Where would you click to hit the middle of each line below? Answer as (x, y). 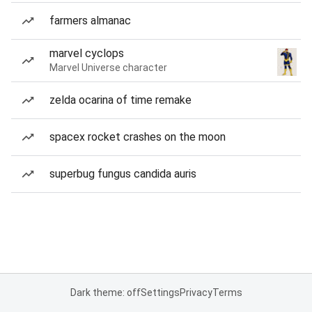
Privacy (196, 292)
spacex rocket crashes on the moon (138, 137)
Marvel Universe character (108, 68)
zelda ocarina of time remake (120, 100)
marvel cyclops (87, 53)
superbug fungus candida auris (123, 174)
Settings (160, 292)
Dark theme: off (105, 292)
